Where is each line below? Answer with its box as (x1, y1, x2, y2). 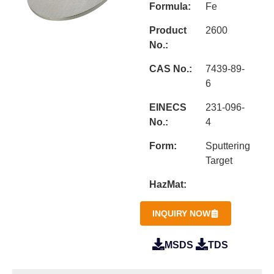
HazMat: (149, 179, 187, 190)
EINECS (149, 102, 187, 113)
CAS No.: (149, 64, 193, 74)
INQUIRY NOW (152, 209, 211, 218)
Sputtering (205, 141, 250, 151)
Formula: (149, 1, 191, 12)
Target (205, 155, 232, 166)
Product (149, 25, 187, 35)
